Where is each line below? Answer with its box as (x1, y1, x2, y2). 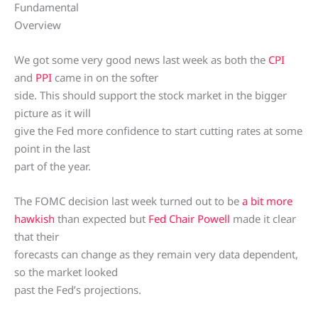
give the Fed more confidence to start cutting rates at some (14, 124, 302, 138)
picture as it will (14, 106, 91, 121)
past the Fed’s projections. (14, 283, 141, 297)
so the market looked (14, 265, 118, 280)
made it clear (230, 212, 296, 226)
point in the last (14, 141, 90, 156)
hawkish (14, 212, 55, 226)
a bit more (242, 194, 292, 209)
